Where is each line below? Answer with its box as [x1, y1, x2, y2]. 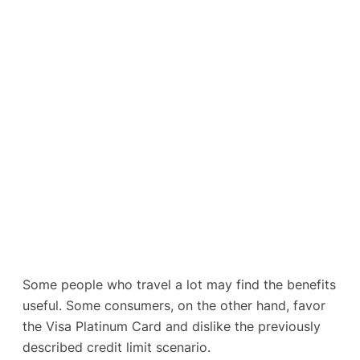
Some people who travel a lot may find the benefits [22, 276, 336, 292]
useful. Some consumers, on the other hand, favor [22, 297, 325, 313]
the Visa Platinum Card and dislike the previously [22, 317, 321, 334]
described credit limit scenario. [22, 338, 211, 355]
